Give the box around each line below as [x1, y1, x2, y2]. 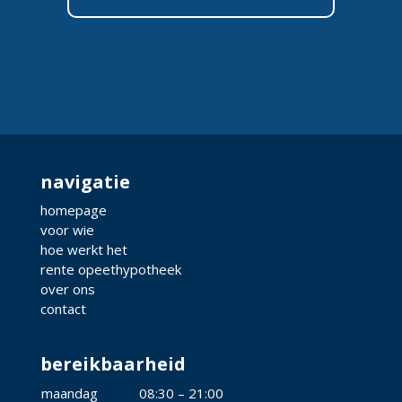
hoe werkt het [39, 240, 127, 258]
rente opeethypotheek [39, 260, 181, 278]
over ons [39, 280, 95, 298]
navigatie [39, 170, 130, 194]
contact [39, 300, 86, 318]
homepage [39, 201, 107, 219]
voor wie [39, 221, 94, 239]
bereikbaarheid [39, 352, 186, 377]
